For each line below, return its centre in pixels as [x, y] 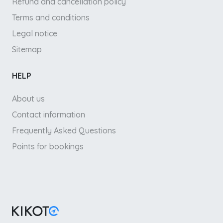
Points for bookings [48, 147]
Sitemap [27, 50]
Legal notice [35, 34]
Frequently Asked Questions [64, 131]
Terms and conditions [51, 18]
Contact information [49, 115]
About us [28, 99]
